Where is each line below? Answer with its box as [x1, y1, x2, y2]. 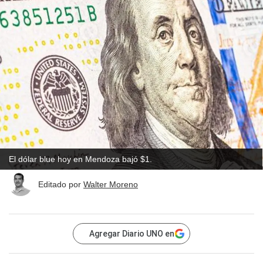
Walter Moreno [83, 179, 138, 189]
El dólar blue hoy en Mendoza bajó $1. [9, 154, 152, 164]
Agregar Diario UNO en [89, 229, 174, 239]
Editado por [38, 179, 83, 189]
